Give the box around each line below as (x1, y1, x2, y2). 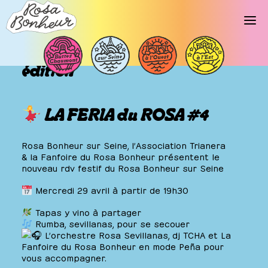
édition (22, 65, 74, 82)
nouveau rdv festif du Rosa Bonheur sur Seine (22, 162, 224, 173)
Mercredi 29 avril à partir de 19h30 (35, 184, 189, 196)
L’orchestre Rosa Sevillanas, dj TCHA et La (42, 229, 231, 240)
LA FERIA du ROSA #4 (41, 109, 209, 127)
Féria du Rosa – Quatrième (22, 44, 225, 62)
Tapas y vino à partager (32, 206, 142, 218)
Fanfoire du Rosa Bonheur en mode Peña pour (22, 240, 224, 252)
